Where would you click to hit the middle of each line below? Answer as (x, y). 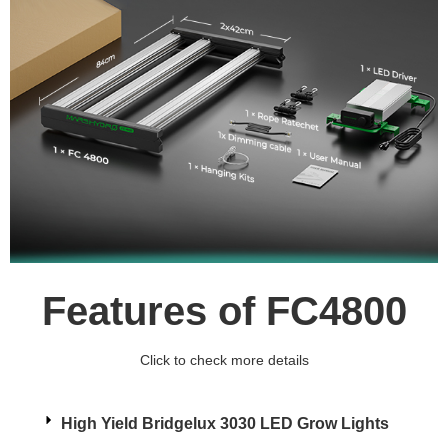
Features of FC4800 (224, 311)
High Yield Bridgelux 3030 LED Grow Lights (225, 424)
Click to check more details (224, 360)
